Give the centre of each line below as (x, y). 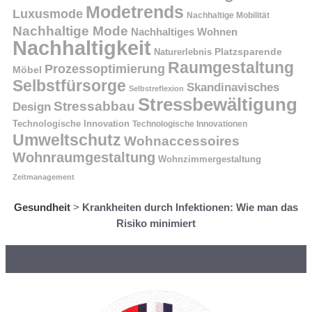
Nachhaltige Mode (70, 31)
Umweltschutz (67, 141)
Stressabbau (94, 106)
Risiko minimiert (156, 224)
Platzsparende (248, 52)
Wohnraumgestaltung (84, 158)
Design (32, 107)
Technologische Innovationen (190, 124)
